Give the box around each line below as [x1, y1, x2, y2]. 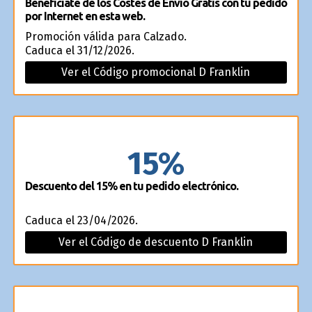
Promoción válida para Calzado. [24, 30, 187, 43]
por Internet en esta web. [24, 10, 145, 22]
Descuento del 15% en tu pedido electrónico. [24, 180, 238, 192]
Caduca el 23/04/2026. [24, 214, 138, 227]
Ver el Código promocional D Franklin [61, 65, 251, 79]
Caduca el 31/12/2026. [24, 44, 134, 57]
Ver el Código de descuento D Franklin [58, 235, 253, 249]
